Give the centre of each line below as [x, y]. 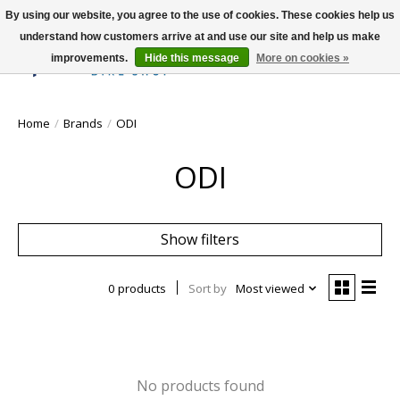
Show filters [200, 239]
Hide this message [192, 58]
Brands [83, 123]
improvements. [91, 58]
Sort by [207, 288]
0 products [137, 288]
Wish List [323, 72]
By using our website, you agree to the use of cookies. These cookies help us [200, 15]
